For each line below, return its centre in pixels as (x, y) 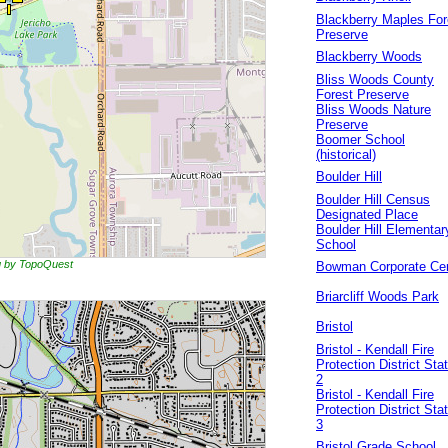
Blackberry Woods (369, 56)
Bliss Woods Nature (373, 109)
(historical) (346, 154)
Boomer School (360, 139)
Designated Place (367, 214)
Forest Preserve (362, 94)
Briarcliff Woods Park (377, 296)
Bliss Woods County (375, 79)
